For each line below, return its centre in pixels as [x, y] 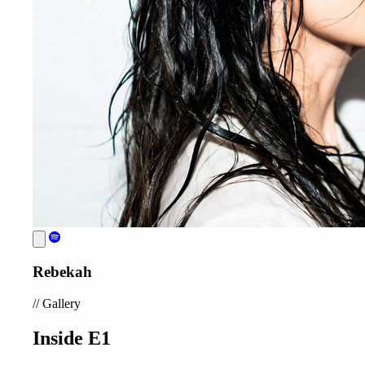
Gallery [60, 303]
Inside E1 [72, 338]
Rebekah [62, 272]
